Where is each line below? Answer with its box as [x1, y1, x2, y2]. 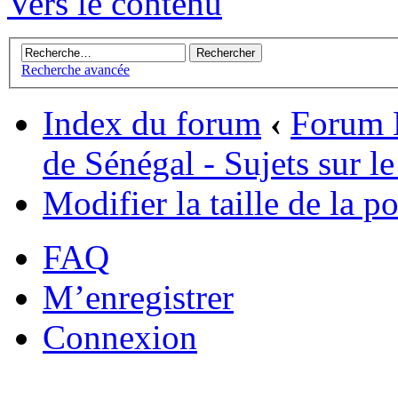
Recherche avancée [21, 62, 130, 78]
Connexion [43, 318, 197, 357]
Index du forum [43, 104, 261, 143]
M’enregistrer [43, 278, 234, 317]
